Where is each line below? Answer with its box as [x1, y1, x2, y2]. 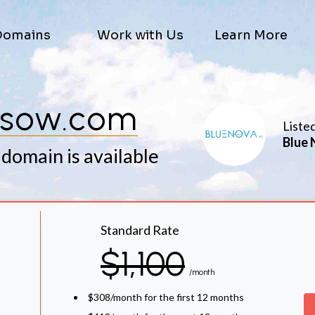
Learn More [214, 27, 288, 43]
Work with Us [96, 27, 184, 43]
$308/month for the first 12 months [88, 291, 244, 303]
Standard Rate [101, 222, 179, 238]
